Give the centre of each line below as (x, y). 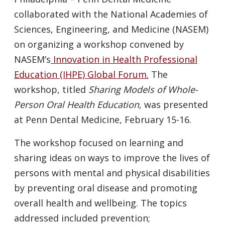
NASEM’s (32, 60)
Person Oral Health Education (77, 105)
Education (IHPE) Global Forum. (81, 75)
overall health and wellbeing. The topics (100, 203)
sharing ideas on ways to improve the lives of (112, 158)
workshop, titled (51, 90)
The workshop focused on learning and (99, 143)
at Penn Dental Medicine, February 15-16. (103, 120)
